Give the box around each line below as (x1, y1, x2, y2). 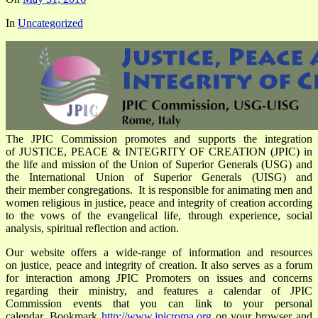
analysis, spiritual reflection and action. (6, 222, 179, 235)
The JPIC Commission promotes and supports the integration (6, 133, 312, 146)
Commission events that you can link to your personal (6, 297, 312, 310)
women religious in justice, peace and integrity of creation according (6, 197, 312, 209)
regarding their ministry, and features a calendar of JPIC (6, 285, 312, 297)
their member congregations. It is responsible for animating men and (6, 184, 312, 197)
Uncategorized (18, 17, 83, 30)
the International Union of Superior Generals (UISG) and (6, 171, 312, 184)
